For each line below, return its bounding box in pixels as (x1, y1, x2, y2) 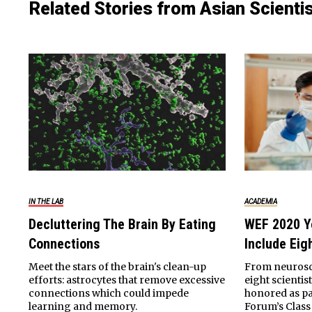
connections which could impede (28, 286, 189, 299)
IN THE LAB (28, 197, 63, 205)
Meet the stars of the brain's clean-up (28, 260, 206, 273)
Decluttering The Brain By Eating (28, 215, 216, 233)
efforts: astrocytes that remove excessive (28, 273, 225, 286)
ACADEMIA (244, 197, 278, 205)
